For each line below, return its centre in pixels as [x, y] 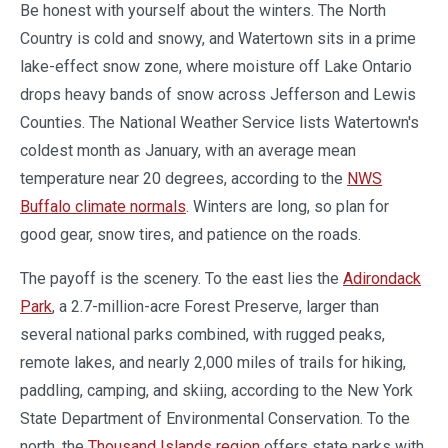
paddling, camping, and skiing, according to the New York [216, 390]
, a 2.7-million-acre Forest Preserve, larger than [215, 306]
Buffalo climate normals [103, 206]
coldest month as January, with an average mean [188, 150]
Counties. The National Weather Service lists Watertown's [219, 122]
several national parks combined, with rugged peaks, [202, 334]
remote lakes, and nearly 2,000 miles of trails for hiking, [213, 362]
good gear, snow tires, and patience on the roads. [190, 234]
